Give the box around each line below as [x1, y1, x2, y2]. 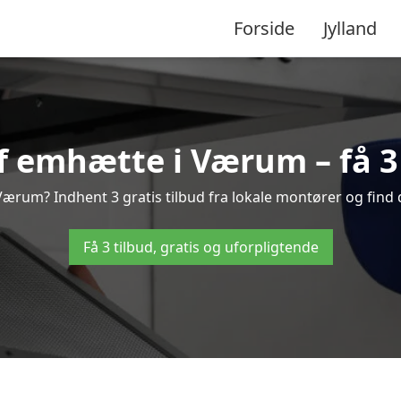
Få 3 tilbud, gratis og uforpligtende [82, 237, 319, 257]
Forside [234, 15, 294, 40]
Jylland [323, 15, 377, 40]
